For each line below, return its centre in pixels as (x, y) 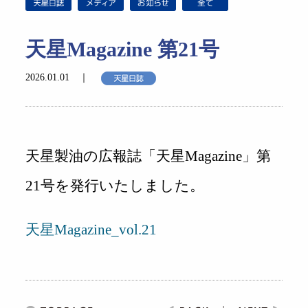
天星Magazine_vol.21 (91, 230)
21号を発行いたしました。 (115, 186)
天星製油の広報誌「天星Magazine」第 (148, 156)
